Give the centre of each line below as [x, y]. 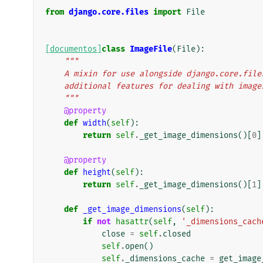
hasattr [132, 221]
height [97, 172]
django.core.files [109, 12]
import [167, 12]
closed [177, 234]
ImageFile [151, 49]
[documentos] [73, 49]
